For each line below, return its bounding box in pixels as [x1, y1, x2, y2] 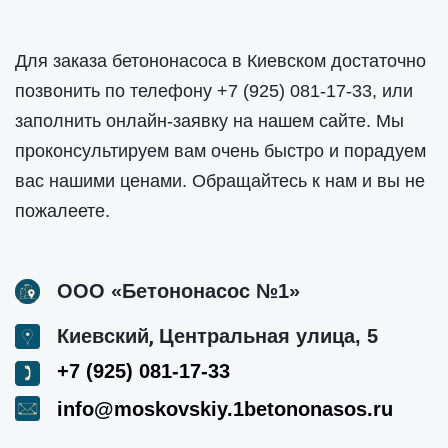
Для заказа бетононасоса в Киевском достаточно [15, 50, 426, 71]
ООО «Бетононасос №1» [57, 279, 300, 302]
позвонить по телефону [15, 80, 217, 101]
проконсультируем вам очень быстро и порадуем [15, 140, 426, 161]
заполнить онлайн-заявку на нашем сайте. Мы [15, 110, 404, 131]
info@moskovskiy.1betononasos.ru [57, 397, 393, 420]
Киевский [57, 324, 149, 347]
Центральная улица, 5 [159, 324, 378, 347]
